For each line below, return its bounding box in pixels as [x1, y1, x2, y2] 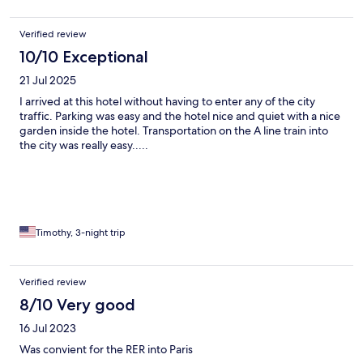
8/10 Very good [19, 295, 135, 315]
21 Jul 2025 [19, 73, 76, 88]
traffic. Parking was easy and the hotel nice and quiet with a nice [19, 109, 340, 124]
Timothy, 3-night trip [36, 226, 126, 240]
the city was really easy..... [19, 138, 148, 153]
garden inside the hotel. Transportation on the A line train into [19, 123, 328, 139]
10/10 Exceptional [19, 47, 148, 67]
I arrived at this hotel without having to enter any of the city [19, 94, 315, 109]
